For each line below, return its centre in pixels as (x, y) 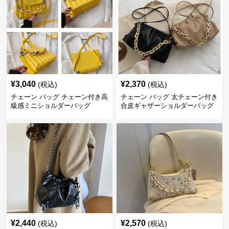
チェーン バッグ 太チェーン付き (169, 97)
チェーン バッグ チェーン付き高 (60, 97)
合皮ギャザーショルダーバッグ (167, 106)
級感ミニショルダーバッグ (51, 106)
